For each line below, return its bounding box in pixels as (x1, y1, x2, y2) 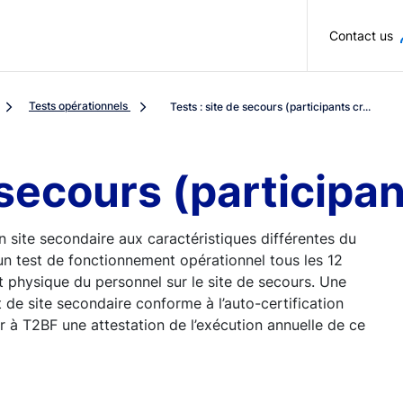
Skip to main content (201, 13, 343, 31)
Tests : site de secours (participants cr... (170, 99, 371, 113)
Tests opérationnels (29, 99, 128, 112)
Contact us (329, 28, 393, 43)
